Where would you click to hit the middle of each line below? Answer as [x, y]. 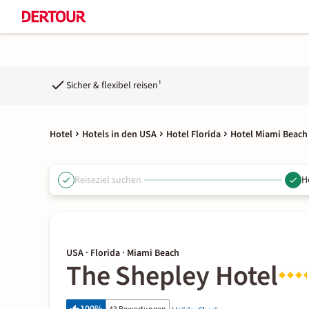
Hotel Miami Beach [269, 134]
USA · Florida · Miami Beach [123, 253]
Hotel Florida [193, 134]
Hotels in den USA [119, 134]
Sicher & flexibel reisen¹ [114, 85]
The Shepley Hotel [172, 276]
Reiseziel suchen [108, 180]
